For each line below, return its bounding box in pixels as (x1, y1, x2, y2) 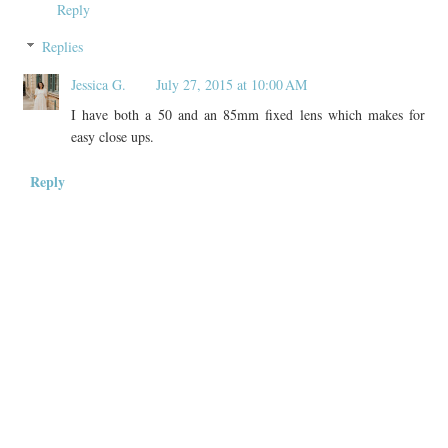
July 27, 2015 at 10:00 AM (155, 75, 307, 95)
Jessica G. (70, 75, 126, 95)
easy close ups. (70, 127, 154, 147)
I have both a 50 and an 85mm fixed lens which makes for (70, 105, 426, 125)
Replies (42, 37, 84, 57)
